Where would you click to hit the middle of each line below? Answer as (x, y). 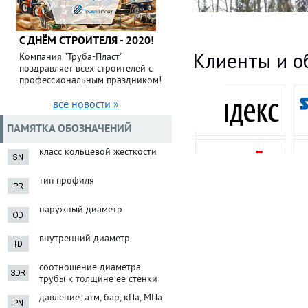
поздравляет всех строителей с (86, 69)
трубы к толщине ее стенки (98, 279)
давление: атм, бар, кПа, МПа (101, 298)
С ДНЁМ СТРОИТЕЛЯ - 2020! (87, 41)
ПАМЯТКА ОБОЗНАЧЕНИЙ (69, 129)
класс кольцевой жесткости (98, 152)
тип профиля (67, 181)
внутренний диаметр (85, 239)
